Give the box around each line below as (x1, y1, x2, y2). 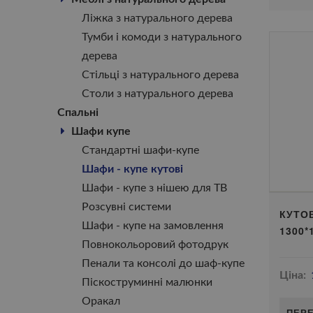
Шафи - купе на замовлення (82, 220, 224, 231)
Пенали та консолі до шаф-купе (82, 258, 245, 269)
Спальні (57, 107, 99, 118)
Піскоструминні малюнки (82, 277, 212, 288)
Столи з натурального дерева (82, 88, 233, 99)
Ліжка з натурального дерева (82, 13, 233, 24)
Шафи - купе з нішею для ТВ (82, 182, 227, 194)
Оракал (82, 296, 120, 307)
